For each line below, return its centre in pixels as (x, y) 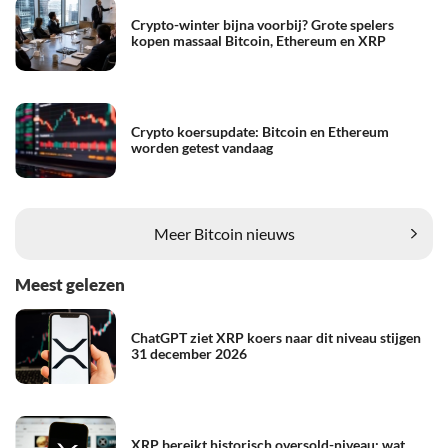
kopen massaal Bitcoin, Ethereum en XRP (258, 41)
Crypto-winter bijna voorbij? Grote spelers (262, 25)
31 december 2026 (189, 354)
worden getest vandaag (202, 148)
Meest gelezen (70, 284)
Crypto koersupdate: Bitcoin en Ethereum (260, 132)
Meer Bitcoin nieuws (224, 234)
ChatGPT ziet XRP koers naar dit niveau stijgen (276, 338)
